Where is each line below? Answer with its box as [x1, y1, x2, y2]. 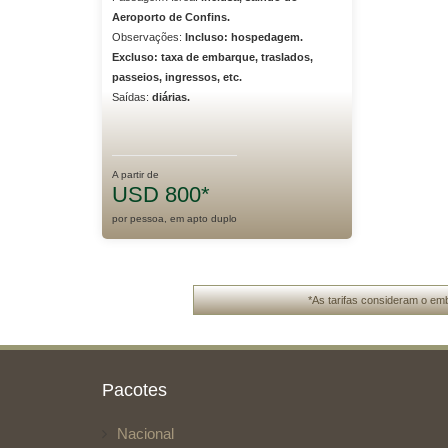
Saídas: [112, 91, 152, 103]
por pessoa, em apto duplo [112, 213, 237, 224]
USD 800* [112, 182, 210, 207]
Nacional [117, 425, 174, 442]
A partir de [112, 169, 159, 180]
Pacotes [102, 379, 167, 400]
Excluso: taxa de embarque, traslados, [112, 51, 313, 63]
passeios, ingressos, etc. [112, 71, 242, 83]
